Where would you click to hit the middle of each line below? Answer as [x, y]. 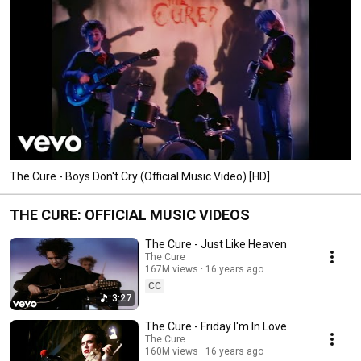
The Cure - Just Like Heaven [216, 244]
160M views [172, 351]
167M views [172, 269]
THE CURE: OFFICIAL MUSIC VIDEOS [130, 214]
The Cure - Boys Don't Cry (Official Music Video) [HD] [140, 176]
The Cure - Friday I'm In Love [216, 326]
